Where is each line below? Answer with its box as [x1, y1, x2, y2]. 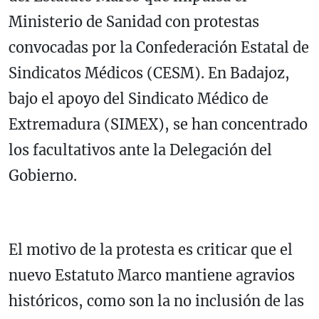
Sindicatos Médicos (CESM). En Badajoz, [9, 64, 290, 83]
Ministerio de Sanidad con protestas [9, 13, 259, 31]
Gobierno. [9, 167, 80, 185]
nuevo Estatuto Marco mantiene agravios [9, 266, 295, 285]
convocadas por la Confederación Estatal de [9, 38, 309, 57]
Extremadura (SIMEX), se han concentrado [9, 115, 308, 134]
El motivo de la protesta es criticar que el [9, 241, 293, 259]
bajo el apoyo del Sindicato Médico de [9, 90, 268, 108]
